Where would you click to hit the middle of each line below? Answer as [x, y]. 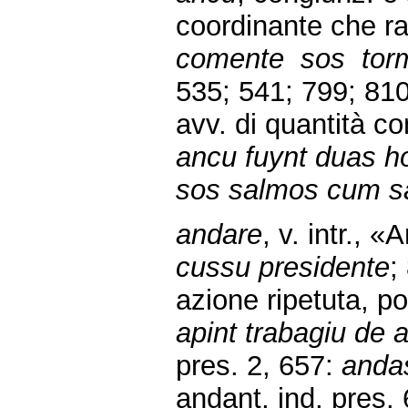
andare [219, 234]
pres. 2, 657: [259, 365]
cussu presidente [283, 267]
